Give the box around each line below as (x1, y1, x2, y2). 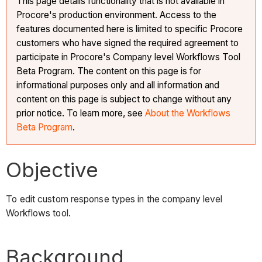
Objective (6, 157, 99, 182)
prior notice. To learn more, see (16, 108, 146, 119)
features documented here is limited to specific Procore (16, 23, 243, 35)
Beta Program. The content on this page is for (16, 65, 202, 77)
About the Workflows (145, 108, 231, 119)
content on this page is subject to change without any (16, 94, 232, 105)
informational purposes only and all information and (16, 80, 220, 91)
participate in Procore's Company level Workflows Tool (16, 51, 241, 63)
